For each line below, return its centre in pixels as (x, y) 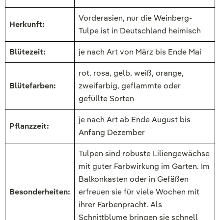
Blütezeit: (27, 52)
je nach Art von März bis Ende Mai (140, 52)
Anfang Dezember (112, 132)
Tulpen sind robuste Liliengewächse (144, 153)
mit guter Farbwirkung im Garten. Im (144, 166)
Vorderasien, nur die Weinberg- (135, 18)
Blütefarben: (33, 85)
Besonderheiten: (40, 192)
